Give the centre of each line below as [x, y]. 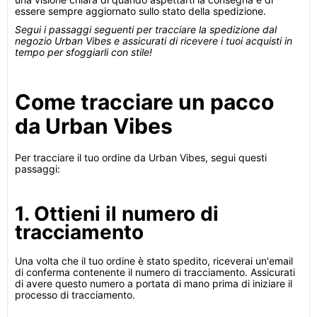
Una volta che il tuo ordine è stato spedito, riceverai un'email [154, 261]
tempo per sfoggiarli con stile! [83, 52]
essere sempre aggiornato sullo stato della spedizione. [140, 11]
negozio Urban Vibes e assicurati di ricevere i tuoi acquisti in [154, 41]
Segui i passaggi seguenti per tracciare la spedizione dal [146, 29]
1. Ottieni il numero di [117, 214]
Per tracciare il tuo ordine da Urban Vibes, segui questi [141, 157]
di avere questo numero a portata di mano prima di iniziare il [154, 283]
